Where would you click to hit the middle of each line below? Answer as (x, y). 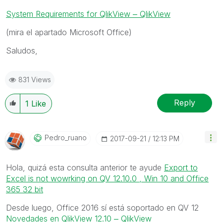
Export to (181, 167)
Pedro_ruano (66, 137)
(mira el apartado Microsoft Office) (69, 32)
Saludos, (22, 50)
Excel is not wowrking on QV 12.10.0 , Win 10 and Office (107, 178)
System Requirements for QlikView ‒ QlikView (88, 14)
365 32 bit (25, 189)
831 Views (35, 79)
